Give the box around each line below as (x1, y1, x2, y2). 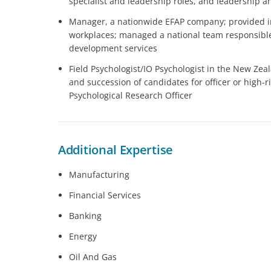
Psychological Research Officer (69, 90, 192, 102)
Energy (69, 230, 97, 242)
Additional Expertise (58, 142, 173, 158)
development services (69, 42, 157, 54)
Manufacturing (69, 168, 129, 180)
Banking (69, 209, 102, 221)
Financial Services (69, 189, 141, 201)
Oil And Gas (69, 250, 117, 263)
